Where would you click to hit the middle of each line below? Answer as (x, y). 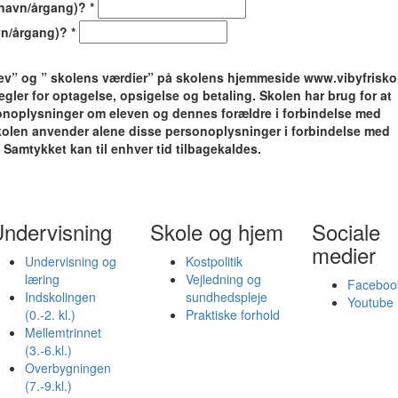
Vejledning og (224, 279)
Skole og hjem (217, 232)
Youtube (370, 302)
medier (343, 255)
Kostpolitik (215, 262)
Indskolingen (60, 297)
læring (42, 279)
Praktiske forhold (233, 315)
